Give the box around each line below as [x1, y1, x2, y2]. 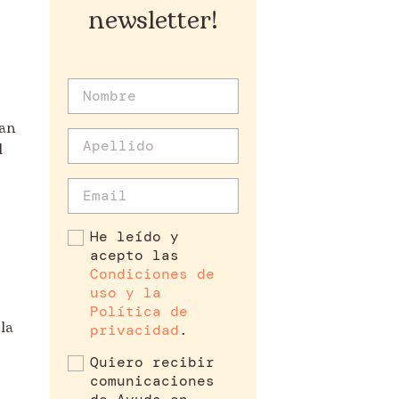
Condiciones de [90, 265, 215, 283]
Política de [90, 302, 188, 321]
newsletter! [88, 2, 218, 40]
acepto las [90, 246, 179, 265]
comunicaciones [90, 371, 215, 390]
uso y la [90, 283, 161, 302]
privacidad [90, 321, 179, 339]
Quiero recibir [90, 353, 215, 371]
